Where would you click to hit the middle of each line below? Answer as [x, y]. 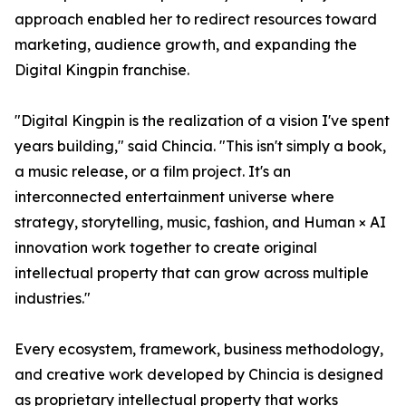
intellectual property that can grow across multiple [192, 273]
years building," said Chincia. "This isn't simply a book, [200, 146]
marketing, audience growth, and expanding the [186, 45]
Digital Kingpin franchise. [102, 70]
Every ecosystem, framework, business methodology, [199, 349]
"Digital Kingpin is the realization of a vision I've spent [202, 121]
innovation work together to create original [166, 248]
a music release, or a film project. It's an [153, 172]
